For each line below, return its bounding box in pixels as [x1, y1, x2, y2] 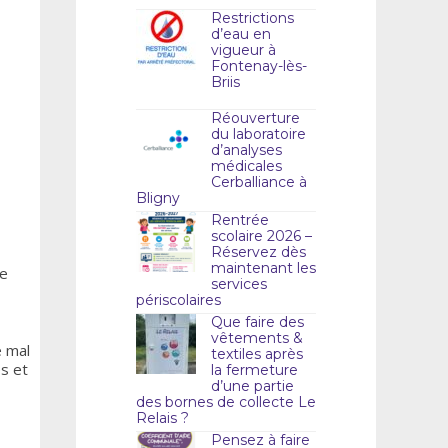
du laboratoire [211, 124, 306, 143]
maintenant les [211, 258, 316, 277]
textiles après [211, 344, 303, 363]
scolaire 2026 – [211, 226, 312, 245]
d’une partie [211, 376, 294, 395]
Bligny [136, 188, 180, 207]
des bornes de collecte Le [136, 392, 316, 411]
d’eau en [211, 24, 271, 43]
